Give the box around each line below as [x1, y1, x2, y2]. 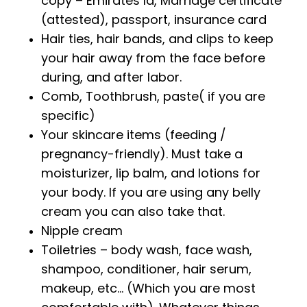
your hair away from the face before [41, 49, 265, 66]
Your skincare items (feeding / [41, 125, 226, 143]
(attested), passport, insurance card [41, 10, 267, 28]
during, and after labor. [41, 68, 182, 86]
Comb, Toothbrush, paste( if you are [41, 87, 265, 105]
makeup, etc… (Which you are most [41, 279, 256, 297]
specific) [41, 106, 95, 124]
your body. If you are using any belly [41, 183, 260, 201]
